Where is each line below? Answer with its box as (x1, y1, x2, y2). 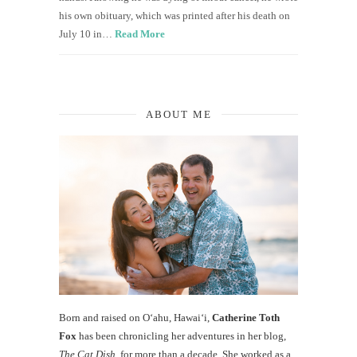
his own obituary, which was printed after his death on (59, 9, 290, 22)
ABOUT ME (145, 108, 212, 120)
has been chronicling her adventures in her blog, (76, 329, 286, 342)
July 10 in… (59, 27, 115, 40)
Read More (115, 27, 165, 40)
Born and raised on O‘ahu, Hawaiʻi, (59, 311, 212, 324)
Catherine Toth (212, 311, 280, 324)
